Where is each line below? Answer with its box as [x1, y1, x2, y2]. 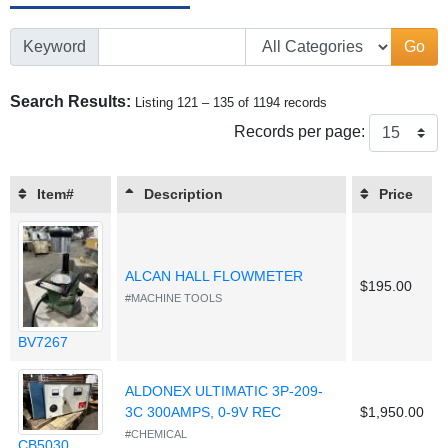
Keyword [23, 38, 86, 56]
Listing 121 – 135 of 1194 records [135, 95, 327, 111]
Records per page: [234, 123, 365, 141]
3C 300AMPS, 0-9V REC [125, 404, 281, 421]
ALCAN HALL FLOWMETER [125, 268, 303, 285]
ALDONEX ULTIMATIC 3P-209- [125, 383, 323, 400]
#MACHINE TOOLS [125, 292, 222, 305]
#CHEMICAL [125, 428, 187, 441]
